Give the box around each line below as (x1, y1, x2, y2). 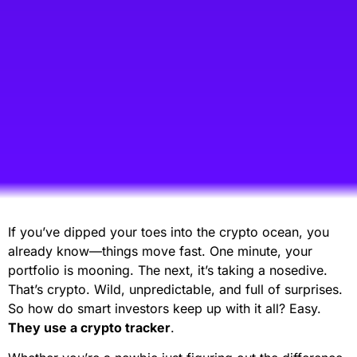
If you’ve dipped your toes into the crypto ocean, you (8, 224, 329, 240)
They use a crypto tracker (8, 320, 171, 335)
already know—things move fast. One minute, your (8, 243, 312, 259)
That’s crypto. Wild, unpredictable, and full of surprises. (8, 281, 343, 297)
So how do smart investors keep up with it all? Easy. (8, 300, 321, 316)
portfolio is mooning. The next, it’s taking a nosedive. (8, 262, 328, 278)
